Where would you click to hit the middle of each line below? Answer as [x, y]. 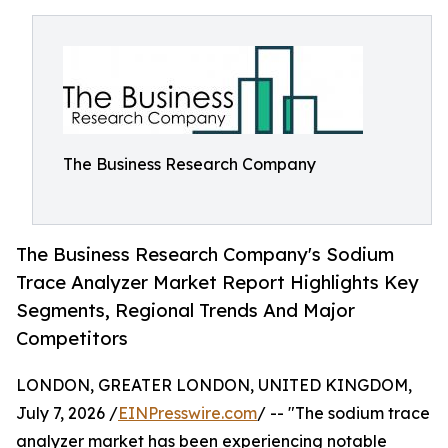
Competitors [72, 338]
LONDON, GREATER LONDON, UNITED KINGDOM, [214, 385]
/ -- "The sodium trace [343, 413]
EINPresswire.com [187, 413]
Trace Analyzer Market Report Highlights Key [217, 282]
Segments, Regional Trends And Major [185, 310]
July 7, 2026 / [67, 413]
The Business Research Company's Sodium [205, 254]
